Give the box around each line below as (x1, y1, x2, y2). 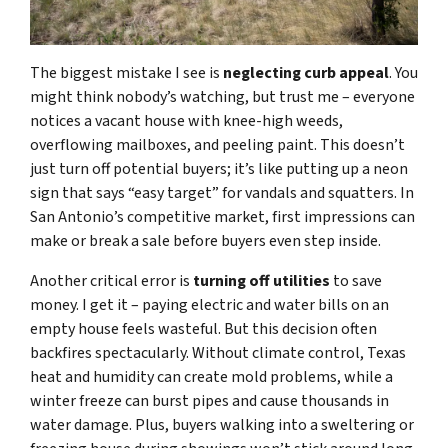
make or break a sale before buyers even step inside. (30, 230, 381, 253)
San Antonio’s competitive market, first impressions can (30, 206, 415, 229)
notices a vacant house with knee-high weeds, (30, 110, 343, 133)
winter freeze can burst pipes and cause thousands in (30, 390, 389, 413)
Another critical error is (30, 270, 193, 293)
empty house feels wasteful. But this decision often (30, 318, 377, 341)
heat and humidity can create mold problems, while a (30, 366, 393, 389)
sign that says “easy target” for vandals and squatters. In (30, 182, 414, 205)
